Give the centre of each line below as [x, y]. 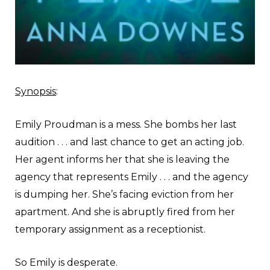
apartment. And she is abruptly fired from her [125, 212]
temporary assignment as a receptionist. [110, 229]
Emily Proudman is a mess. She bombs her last [126, 124]
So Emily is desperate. [66, 262]
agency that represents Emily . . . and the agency [132, 177]
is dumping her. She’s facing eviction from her [124, 194]
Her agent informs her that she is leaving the [122, 159]
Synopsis [36, 91]
